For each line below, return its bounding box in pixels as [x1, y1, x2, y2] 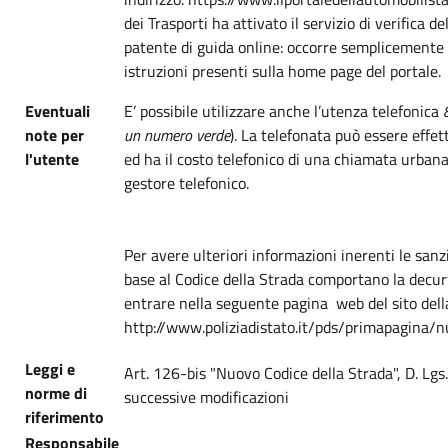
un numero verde [124, 122, 230, 147]
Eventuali [25, 98, 90, 123]
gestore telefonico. [124, 170, 249, 195]
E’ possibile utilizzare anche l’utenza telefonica [124, 98, 443, 123]
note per [25, 122, 84, 147]
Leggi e [25, 356, 75, 381]
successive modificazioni [124, 384, 293, 409]
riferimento [25, 404, 104, 429]
